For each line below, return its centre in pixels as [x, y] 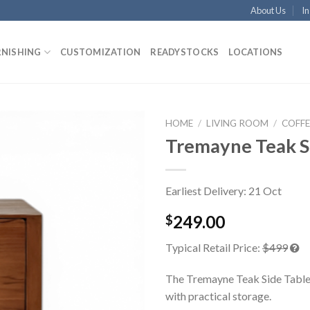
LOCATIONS [256, 52]
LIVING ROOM [238, 123]
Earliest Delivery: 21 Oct [224, 190]
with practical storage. [218, 296]
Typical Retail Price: [214, 247]
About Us [268, 10]
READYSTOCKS [185, 52]
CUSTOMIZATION [101, 52]
